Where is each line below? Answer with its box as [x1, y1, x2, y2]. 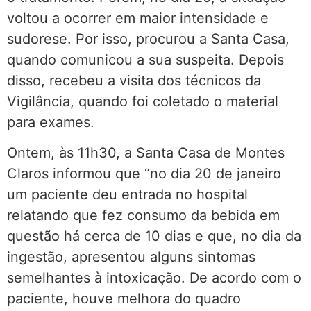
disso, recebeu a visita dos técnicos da [7, 72, 261, 89]
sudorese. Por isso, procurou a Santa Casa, [7, 30, 289, 47]
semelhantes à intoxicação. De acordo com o [7, 269, 301, 287]
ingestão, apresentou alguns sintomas [7, 249, 255, 266]
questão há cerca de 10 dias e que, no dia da [7, 228, 301, 245]
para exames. [7, 113, 94, 131]
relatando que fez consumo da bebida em [7, 207, 280, 224]
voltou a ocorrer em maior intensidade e [7, 9, 269, 26]
